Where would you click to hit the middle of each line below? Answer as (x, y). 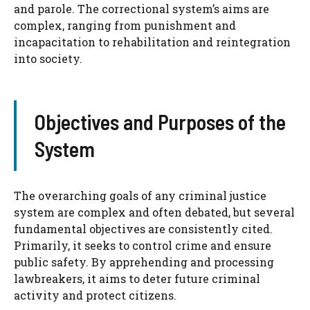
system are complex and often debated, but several (154, 212)
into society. (48, 59)
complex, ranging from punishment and (125, 26)
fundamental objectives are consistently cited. (143, 229)
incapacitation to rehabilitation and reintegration (152, 42)
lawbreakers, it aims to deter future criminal (137, 279)
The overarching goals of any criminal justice (140, 196)
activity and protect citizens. (95, 295)
